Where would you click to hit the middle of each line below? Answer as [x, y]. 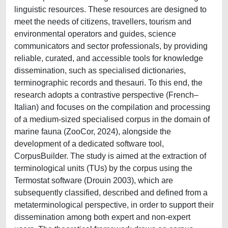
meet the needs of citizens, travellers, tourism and [103, 22]
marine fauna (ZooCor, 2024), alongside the [93, 132]
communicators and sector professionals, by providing [111, 46]
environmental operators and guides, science [95, 34]
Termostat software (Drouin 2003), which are [94, 180]
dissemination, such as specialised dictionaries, [100, 70]
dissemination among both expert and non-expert [102, 217]
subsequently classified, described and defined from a [111, 193]
